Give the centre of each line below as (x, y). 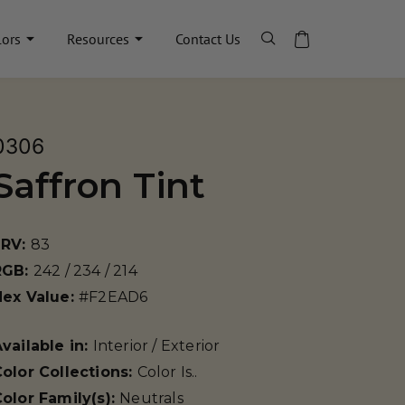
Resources (98, 39)
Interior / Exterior (156, 346)
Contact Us (207, 39)
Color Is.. (167, 372)
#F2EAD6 (113, 297)
